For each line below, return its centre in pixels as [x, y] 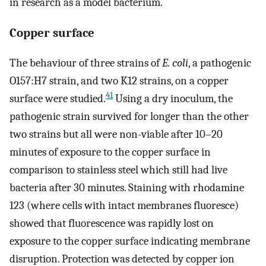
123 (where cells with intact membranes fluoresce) [124, 206]
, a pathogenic [220, 63]
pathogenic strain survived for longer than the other [129, 117]
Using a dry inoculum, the [173, 99]
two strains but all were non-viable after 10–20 [116, 134]
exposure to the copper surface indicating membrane [130, 241]
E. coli [175, 63]
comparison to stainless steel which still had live [118, 170]
